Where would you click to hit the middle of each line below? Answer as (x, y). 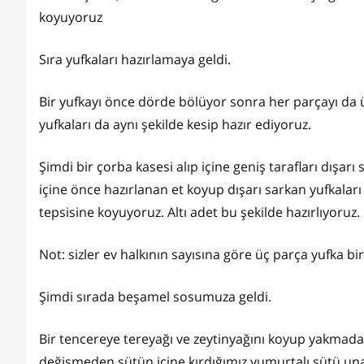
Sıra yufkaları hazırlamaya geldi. (136, 60)
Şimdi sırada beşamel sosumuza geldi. (157, 297)
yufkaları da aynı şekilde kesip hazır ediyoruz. (177, 125)
